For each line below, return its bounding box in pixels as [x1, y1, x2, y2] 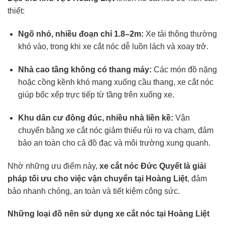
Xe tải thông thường [143, 30, 217, 39]
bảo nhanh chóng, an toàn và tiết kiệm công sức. [8, 186, 180, 195]
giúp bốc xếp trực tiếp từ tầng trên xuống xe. [18, 90, 174, 99]
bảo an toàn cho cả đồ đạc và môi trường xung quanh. [18, 138, 210, 147]
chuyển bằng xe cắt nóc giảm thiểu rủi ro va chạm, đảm [18, 126, 213, 135]
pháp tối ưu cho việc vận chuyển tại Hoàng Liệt [8, 174, 187, 183]
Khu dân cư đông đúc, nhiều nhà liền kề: [18, 113, 173, 122]
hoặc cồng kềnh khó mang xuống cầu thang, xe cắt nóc [18, 78, 213, 86]
